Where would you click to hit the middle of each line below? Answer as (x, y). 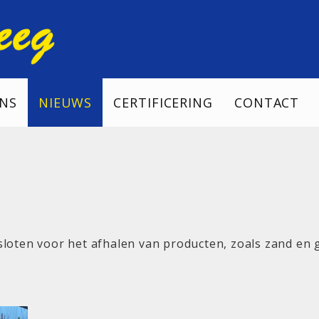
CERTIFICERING (163, 103)
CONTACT (267, 103)
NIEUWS (65, 103)
